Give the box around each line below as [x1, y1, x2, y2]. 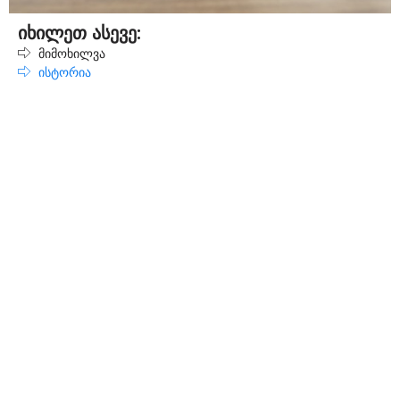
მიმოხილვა [37, 44, 105, 62]
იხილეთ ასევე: [18, 21, 141, 44]
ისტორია [37, 63, 91, 79]
